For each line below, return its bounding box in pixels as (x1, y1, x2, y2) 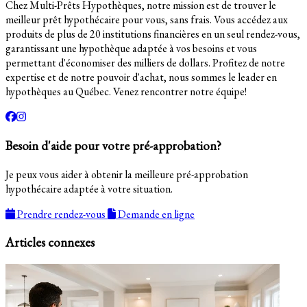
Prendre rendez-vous (17, 206, 106, 221)
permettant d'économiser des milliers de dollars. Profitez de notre (5, 56, 285, 71)
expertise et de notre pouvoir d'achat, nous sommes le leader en (5, 70, 277, 85)
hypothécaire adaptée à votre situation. (5, 181, 173, 196)
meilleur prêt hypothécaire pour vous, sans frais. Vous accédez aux (5, 12, 288, 27)
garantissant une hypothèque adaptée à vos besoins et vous (5, 41, 257, 56)
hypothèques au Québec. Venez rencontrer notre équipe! (5, 84, 247, 99)
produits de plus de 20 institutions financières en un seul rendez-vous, (5, 27, 300, 42)
